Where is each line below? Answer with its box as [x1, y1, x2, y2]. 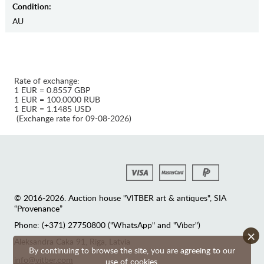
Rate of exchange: [14, 75, 80, 87]
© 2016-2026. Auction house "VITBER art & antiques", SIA [14, 192, 226, 204]
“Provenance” [14, 203, 62, 214]
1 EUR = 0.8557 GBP [14, 84, 90, 96]
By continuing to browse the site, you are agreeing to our [29, 245, 235, 256]
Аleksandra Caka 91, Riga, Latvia [14, 236, 130, 247]
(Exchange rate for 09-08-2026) [14, 113, 131, 124]
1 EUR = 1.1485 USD [14, 103, 91, 115]
